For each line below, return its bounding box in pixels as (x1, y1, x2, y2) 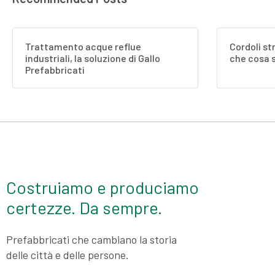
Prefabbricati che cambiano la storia (6, 233, 177, 247)
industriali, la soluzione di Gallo (25, 52, 160, 64)
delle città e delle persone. (6, 248, 129, 262)
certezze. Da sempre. (6, 197, 162, 219)
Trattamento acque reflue (25, 41, 141, 53)
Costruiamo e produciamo (6, 177, 199, 198)
